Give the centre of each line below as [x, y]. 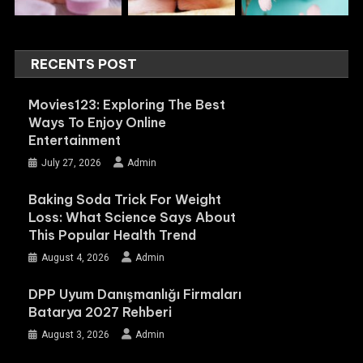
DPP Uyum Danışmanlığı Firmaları [135, 295]
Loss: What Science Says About [132, 218]
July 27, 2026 [71, 163]
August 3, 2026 [75, 335]
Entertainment [74, 141]
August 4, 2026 [75, 258]
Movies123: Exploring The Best [126, 105]
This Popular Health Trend [112, 235]
